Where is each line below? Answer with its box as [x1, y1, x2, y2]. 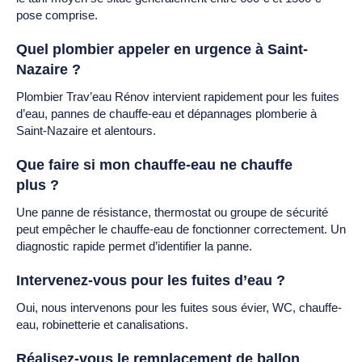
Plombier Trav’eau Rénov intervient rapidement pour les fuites [16, 89, 339, 103]
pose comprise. [16, 7, 98, 22]
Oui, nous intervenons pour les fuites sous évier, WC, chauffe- [16, 300, 342, 314]
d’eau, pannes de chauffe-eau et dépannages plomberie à [16, 106, 317, 120]
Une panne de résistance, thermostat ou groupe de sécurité [16, 204, 328, 219]
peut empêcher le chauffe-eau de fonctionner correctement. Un [16, 221, 346, 236]
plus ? [16, 176, 59, 193]
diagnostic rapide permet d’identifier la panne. [16, 238, 252, 253]
